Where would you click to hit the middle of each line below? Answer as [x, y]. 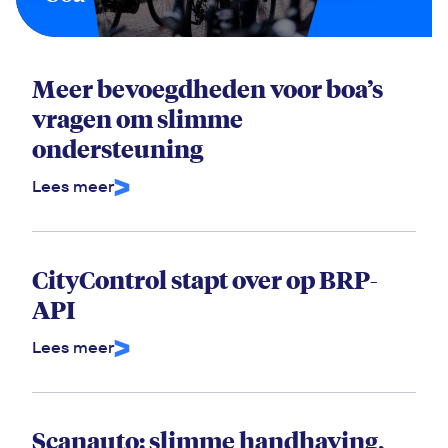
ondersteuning [117, 148]
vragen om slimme [137, 118]
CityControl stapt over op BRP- [205, 279]
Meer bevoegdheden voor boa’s [207, 88]
